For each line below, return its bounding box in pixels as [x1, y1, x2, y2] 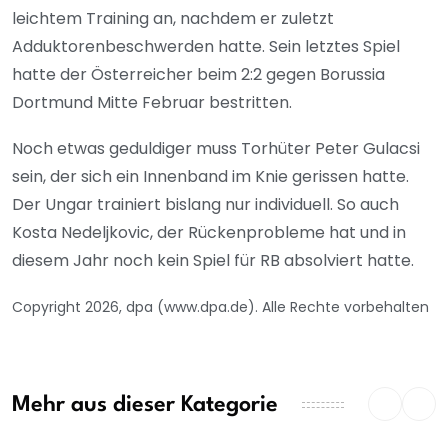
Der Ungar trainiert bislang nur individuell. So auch [12, 193, 399, 217]
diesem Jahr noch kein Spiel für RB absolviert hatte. [12, 249, 414, 273]
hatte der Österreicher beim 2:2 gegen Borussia [12, 63, 385, 87]
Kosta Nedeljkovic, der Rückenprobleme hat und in [12, 221, 406, 245]
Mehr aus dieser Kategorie [12, 393, 278, 416]
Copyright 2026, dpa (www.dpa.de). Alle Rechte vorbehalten [12, 297, 429, 318]
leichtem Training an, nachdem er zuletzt [12, 7, 334, 31]
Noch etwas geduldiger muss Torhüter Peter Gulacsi [12, 137, 420, 161]
